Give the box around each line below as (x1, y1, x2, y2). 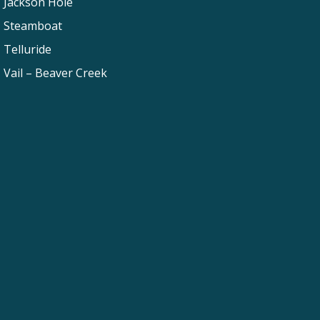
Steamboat (4, 18, 62, 34)
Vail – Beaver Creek (4, 65, 107, 81)
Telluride (4, 41, 51, 58)
